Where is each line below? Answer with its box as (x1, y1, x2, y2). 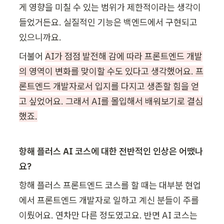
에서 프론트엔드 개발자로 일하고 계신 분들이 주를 (19, 194, 199, 206)
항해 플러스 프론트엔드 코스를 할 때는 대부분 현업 (19, 179, 201, 191)
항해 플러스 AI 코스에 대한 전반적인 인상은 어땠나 (19, 145, 203, 157)
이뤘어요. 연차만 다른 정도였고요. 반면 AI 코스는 (19, 209, 197, 221)
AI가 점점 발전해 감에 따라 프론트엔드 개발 (45, 50, 202, 62)
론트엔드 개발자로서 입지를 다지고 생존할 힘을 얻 (19, 80, 199, 92)
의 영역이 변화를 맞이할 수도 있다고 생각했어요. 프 (19, 65, 203, 77)
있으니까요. (19, 31, 61, 43)
